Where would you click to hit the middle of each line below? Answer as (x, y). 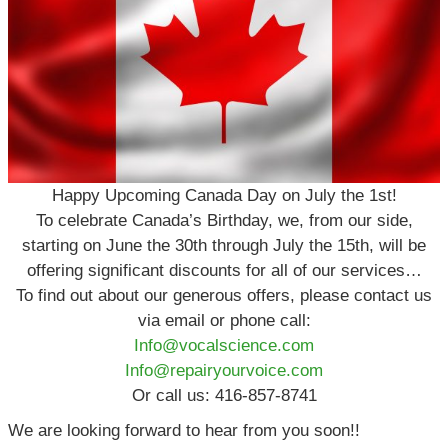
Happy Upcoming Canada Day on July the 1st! (224, 195)
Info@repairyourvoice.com (224, 370)
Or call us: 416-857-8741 (224, 395)
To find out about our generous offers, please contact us (224, 295)
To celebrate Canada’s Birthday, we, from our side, (224, 220)
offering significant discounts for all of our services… (224, 270)
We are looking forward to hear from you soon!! (184, 430)
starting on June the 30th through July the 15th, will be (224, 245)
